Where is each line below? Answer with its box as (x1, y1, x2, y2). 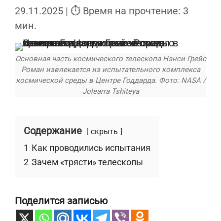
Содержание (24, 125, 82, 137)
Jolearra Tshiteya (82, 87, 139, 96)
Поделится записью (15, 195, 108, 207)
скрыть (91, 127, 118, 136)
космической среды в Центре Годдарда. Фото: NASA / (15, 76, 206, 85)
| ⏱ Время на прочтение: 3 (66, 5, 188, 17)
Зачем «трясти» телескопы (32, 157, 143, 167)
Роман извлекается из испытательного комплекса (21, 65, 200, 74)
